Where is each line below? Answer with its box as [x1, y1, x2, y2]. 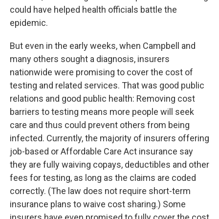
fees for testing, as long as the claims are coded [10, 173, 196, 183]
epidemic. [10, 18, 48, 28]
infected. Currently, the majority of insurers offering [10, 133, 209, 143]
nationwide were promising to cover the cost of [10, 67, 193, 77]
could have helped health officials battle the [10, 4, 177, 15]
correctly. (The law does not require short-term [10, 186, 191, 196]
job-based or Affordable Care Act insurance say [10, 146, 193, 156]
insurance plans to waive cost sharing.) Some [10, 199, 186, 209]
